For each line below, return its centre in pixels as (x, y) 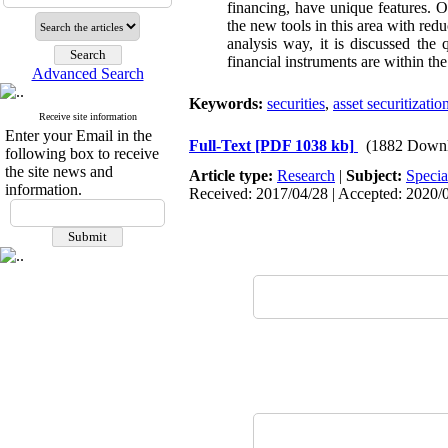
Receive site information (87, 116)
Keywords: (228, 103)
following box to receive (82, 153)
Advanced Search (87, 73)
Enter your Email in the (78, 135)
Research (306, 175)
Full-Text (222, 145)
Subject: (376, 175)
